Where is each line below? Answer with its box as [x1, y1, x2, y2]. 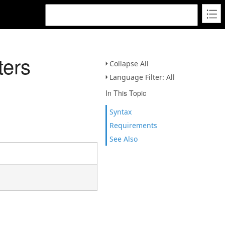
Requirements [109, 121, 157, 130]
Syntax [109, 107, 132, 117]
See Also [109, 134, 138, 144]
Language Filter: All [109, 72, 175, 82]
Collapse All [109, 59, 149, 68]
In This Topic [105, 88, 146, 98]
